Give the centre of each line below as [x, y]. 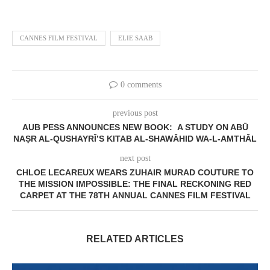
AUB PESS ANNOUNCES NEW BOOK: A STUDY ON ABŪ [135, 127]
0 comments [141, 84]
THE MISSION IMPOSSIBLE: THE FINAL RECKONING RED [135, 184]
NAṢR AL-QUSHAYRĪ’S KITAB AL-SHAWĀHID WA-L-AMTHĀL [135, 138]
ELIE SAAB [135, 38]
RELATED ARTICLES [135, 239]
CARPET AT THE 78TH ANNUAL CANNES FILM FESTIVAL [135, 195]
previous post [135, 113]
